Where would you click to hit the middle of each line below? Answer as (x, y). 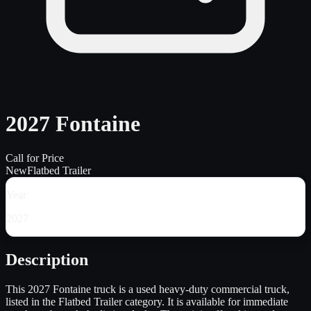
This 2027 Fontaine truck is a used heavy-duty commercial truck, (148, 289)
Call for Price (35, 158)
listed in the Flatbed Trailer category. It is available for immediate (147, 301)
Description (47, 259)
